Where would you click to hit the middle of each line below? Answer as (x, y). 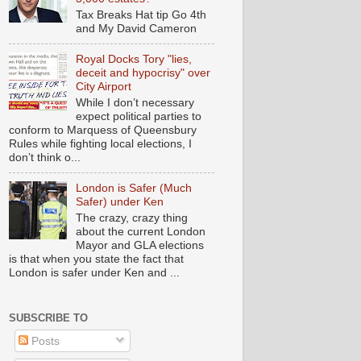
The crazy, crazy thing (131, 218)
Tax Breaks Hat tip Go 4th (141, 15)
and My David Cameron (136, 29)
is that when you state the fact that (96, 259)
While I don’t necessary (135, 103)
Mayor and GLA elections (139, 245)
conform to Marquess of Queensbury (103, 130)
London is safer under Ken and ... (94, 273)
